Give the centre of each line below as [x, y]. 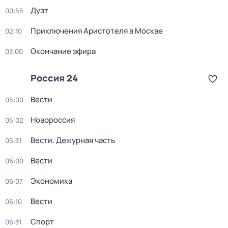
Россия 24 [54, 78]
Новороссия [53, 120]
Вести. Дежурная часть [73, 140]
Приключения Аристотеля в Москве [97, 31]
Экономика [51, 181]
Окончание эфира [63, 51]
